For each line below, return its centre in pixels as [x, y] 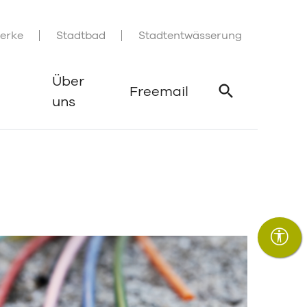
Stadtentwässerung [190, 36]
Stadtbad [81, 36]
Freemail [159, 92]
